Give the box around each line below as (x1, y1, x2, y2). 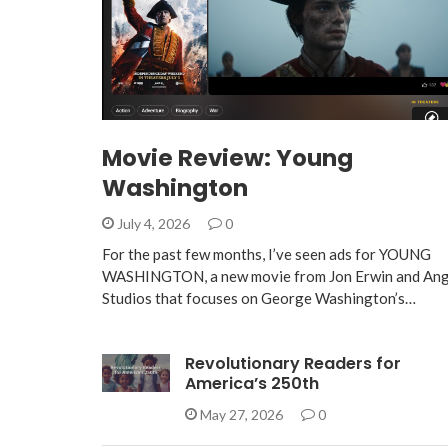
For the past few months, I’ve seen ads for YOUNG (102, 245, 431, 264)
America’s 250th (184, 372, 319, 396)
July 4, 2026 (114, 215, 193, 233)
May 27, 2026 (196, 406, 286, 424)
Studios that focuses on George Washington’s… (102, 289, 416, 308)
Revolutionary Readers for (184, 352, 401, 376)
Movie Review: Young (102, 142, 353, 175)
